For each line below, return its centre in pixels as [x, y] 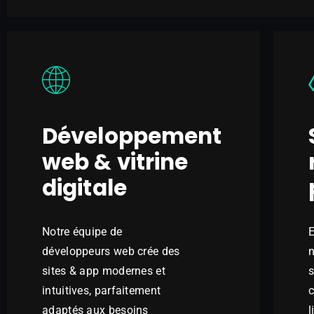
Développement [132, 136]
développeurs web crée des [111, 251]
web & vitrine [115, 162]
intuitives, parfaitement [102, 291]
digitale [84, 188]
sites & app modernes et [104, 271]
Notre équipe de [82, 232]
